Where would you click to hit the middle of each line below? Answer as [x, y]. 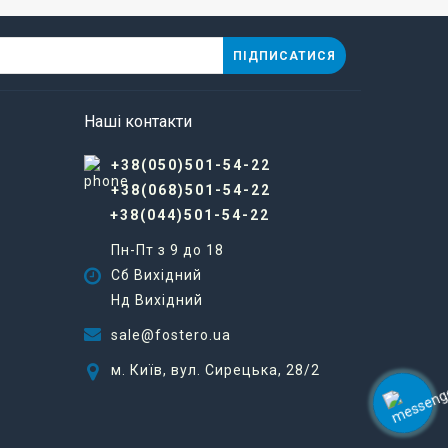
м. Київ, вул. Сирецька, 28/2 [215, 370]
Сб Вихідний [156, 275]
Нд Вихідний [156, 300]
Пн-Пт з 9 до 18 [167, 250]
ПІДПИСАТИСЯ [284, 55]
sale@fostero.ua [170, 335]
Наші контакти [137, 121]
